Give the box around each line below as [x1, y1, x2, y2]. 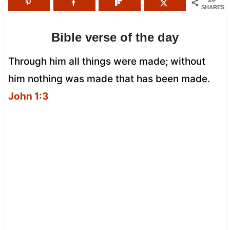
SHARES [201, 4, 225, 10]
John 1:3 [8, 90, 49, 102]
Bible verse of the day [51, 30, 179, 44]
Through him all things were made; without [8, 55, 205, 67]
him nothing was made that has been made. [8, 72, 210, 85]
